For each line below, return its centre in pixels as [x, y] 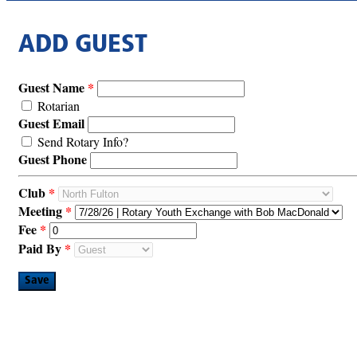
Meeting [40, 210]
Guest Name [51, 87]
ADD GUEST [83, 46]
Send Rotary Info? [83, 141]
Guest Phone [53, 159]
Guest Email [51, 123]
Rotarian [59, 105]
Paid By [40, 248]
